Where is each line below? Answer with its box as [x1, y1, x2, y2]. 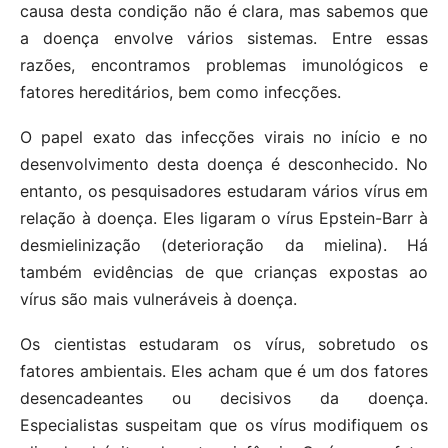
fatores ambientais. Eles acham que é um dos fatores [20, 361, 428, 382]
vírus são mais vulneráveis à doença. [20, 289, 297, 310]
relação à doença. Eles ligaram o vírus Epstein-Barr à [20, 208, 428, 229]
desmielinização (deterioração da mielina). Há [20, 235, 428, 256]
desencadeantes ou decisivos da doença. [20, 388, 428, 409]
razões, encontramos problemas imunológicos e [20, 55, 428, 76]
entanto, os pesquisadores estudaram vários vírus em [20, 181, 428, 202]
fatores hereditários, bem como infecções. [20, 82, 341, 103]
